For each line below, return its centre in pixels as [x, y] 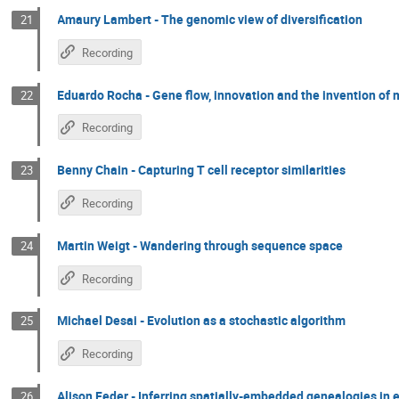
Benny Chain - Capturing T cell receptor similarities [202, 170]
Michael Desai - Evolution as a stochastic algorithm [202, 321]
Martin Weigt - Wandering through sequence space [200, 245]
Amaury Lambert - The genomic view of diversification [210, 19]
